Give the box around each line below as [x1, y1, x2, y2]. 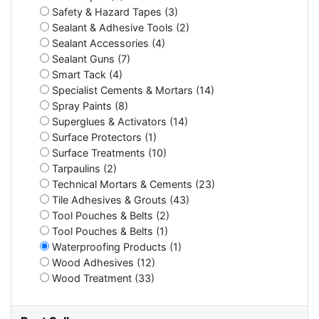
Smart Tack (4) [49, 68, 122, 80]
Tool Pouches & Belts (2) [49, 209, 169, 221]
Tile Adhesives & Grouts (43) [49, 193, 189, 206]
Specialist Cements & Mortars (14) [49, 83, 214, 96]
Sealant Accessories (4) [49, 36, 165, 49]
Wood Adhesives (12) [49, 256, 155, 268]
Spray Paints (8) [49, 99, 128, 112]
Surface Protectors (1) [49, 130, 157, 143]
